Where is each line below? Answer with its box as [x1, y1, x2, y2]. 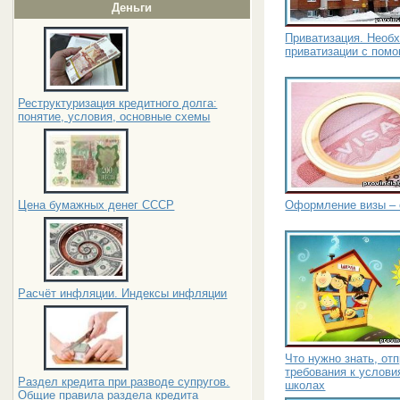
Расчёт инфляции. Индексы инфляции [18, 287, 228, 300]
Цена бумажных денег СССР [18, 198, 175, 212]
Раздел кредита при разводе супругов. [18, 375, 230, 388]
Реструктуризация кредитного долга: [18, 96, 218, 110]
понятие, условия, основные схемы [18, 110, 211, 123]
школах [285, 378, 326, 392]
